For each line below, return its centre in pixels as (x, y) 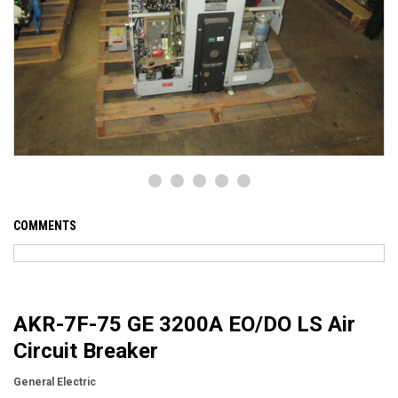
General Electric (55, 382)
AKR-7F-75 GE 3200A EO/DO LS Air (184, 325)
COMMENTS (45, 226)
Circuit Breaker (86, 351)
